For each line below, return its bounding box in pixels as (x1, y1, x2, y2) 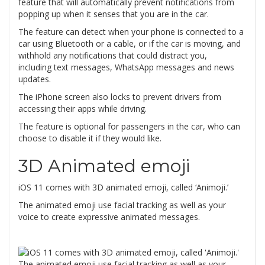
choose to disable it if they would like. (18, 132, 161, 144)
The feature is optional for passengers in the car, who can (18, 121, 240, 132)
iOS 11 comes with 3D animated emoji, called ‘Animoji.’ (18, 182, 228, 193)
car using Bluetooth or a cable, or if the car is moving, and (18, 38, 241, 50)
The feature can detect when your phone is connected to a (18, 26, 244, 38)
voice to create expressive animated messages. (18, 211, 200, 223)
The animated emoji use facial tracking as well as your (18, 199, 226, 211)
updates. (18, 73, 51, 85)
